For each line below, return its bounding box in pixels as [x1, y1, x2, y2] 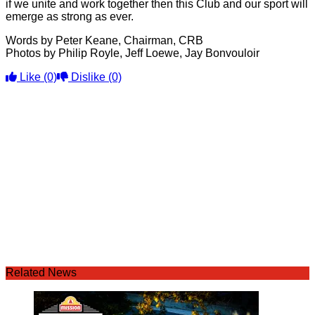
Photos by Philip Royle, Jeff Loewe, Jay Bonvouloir [6, 47, 259, 59]
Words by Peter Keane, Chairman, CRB [6, 34, 203, 46]
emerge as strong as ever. [6, 11, 134, 22]
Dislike [68, 71, 108, 83]
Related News [6, 266, 77, 278]
